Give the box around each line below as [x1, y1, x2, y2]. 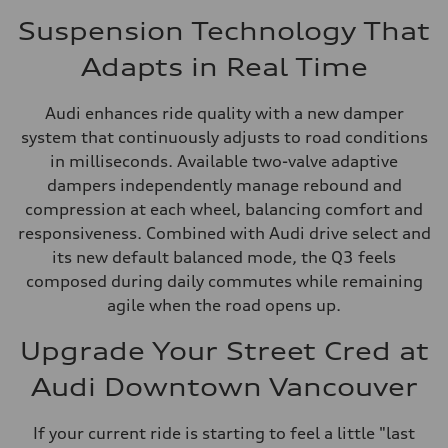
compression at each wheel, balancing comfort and [25, 199, 423, 219]
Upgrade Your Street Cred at [19, 336, 429, 366]
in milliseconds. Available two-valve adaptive [50, 151, 398, 171]
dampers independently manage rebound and [46, 175, 402, 195]
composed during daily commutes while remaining [25, 271, 423, 291]
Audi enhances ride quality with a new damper [44, 103, 404, 123]
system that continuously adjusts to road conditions [20, 127, 428, 147]
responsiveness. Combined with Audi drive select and [17, 223, 431, 243]
